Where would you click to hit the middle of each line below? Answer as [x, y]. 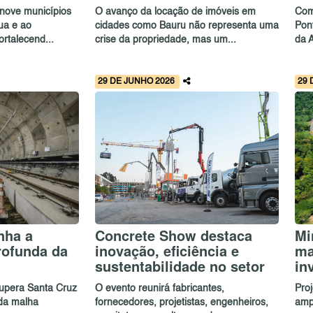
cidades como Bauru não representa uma [187, 26]
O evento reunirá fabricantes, [159, 288]
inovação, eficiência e [167, 251]
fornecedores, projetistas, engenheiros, [181, 302]
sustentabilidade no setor [180, 266]
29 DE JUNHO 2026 [137, 81]
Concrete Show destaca [173, 235]
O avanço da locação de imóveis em [175, 12]
